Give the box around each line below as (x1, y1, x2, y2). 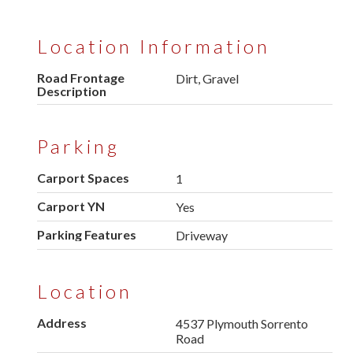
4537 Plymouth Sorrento (176, 316, 309, 332)
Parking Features (37, 227, 136, 243)
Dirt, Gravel (176, 71, 240, 87)
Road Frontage (37, 70, 124, 86)
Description (37, 84, 106, 99)
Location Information (37, 35, 270, 58)
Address (37, 315, 87, 331)
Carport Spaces (37, 170, 129, 186)
